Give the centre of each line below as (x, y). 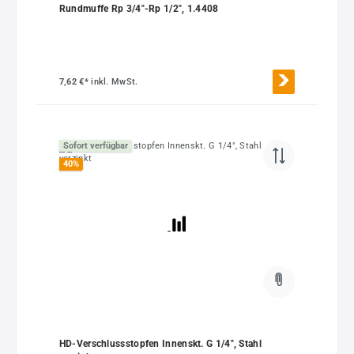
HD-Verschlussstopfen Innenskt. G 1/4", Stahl (160, 344)
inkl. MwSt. (115, 81)
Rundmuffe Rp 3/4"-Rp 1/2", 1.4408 (139, 9)
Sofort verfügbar (95, 146)
